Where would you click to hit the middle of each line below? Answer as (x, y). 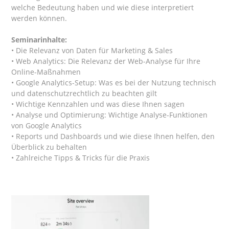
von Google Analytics (47, 125)
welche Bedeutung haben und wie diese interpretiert (103, 7)
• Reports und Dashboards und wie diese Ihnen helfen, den (113, 136)
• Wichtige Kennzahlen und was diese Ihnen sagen (98, 104)
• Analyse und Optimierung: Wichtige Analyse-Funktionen (110, 114)
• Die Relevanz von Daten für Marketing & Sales (92, 50)
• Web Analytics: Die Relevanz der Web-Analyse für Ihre (106, 61)
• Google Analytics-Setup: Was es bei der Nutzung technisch (114, 82)
